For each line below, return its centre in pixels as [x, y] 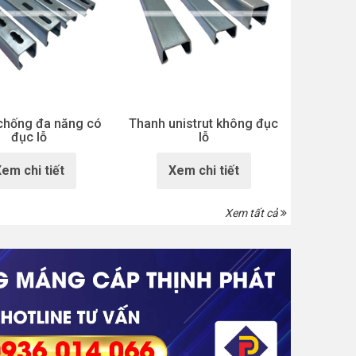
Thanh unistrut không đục [204, 124]
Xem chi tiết [203, 171]
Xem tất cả [253, 213]
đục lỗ [29, 137]
